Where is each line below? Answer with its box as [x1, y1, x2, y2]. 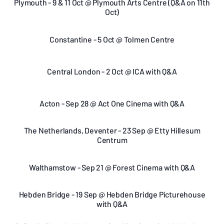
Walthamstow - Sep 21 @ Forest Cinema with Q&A [29, 162, 195, 172]
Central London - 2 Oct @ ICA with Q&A [47, 66, 177, 76]
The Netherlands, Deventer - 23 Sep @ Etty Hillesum [23, 125, 200, 135]
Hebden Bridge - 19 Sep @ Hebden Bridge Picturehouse [18, 189, 205, 199]
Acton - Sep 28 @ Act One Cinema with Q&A [39, 98, 184, 108]
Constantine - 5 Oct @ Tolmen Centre [49, 34, 174, 44]
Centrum [96, 135, 127, 144]
